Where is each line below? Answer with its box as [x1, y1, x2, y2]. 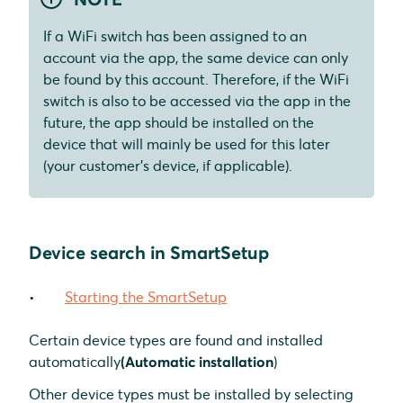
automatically [29, 353, 121, 372]
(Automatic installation [121, 353, 273, 372]
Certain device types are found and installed [29, 331, 323, 350]
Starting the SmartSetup [65, 288, 227, 307]
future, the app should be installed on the [43, 113, 314, 132]
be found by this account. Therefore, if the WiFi [43, 70, 349, 89]
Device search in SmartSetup [29, 241, 269, 264]
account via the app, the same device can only [43, 49, 348, 67]
